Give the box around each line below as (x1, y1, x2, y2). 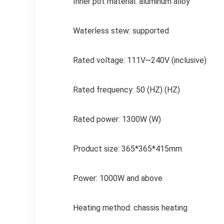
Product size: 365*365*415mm (72, 144, 182, 154)
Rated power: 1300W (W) (72, 114, 161, 124)
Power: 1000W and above (72, 173, 162, 183)
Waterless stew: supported (72, 26, 169, 36)
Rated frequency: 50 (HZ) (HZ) (72, 85, 180, 95)
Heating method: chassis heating (72, 203, 187, 213)
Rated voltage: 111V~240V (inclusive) (72, 55, 206, 65)
